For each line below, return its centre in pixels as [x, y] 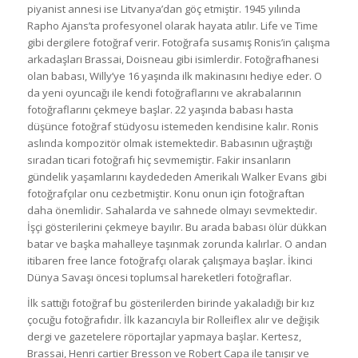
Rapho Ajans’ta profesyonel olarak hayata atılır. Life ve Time [172, 26]
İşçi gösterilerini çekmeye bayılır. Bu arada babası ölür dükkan [177, 227]
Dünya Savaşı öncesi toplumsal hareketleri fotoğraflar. [159, 278]
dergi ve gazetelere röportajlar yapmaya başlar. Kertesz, [164, 337]
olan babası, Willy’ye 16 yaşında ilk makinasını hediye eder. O [174, 76]
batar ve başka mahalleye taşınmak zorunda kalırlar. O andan [177, 244]
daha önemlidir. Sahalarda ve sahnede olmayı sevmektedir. [172, 211]
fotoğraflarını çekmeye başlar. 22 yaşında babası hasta [160, 110]
